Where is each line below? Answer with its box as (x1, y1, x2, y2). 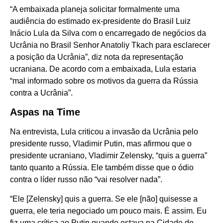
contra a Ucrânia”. (10, 88, 73, 97)
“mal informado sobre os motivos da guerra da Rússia (10, 76, 198, 85)
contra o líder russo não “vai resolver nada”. (10, 175, 162, 184)
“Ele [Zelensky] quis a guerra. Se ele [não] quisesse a (10, 194, 198, 203)
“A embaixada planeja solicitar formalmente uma (10, 4, 180, 13)
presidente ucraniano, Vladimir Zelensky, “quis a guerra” (10, 151, 207, 160)
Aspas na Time (10, 107, 80, 118)
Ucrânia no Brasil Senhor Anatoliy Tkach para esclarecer (10, 40, 210, 49)
